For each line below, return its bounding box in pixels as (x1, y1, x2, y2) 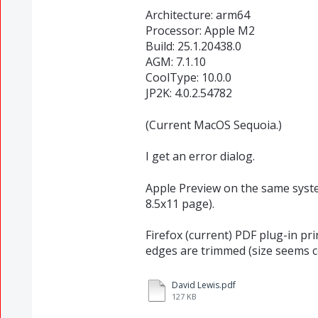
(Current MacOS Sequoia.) (145, 116, 282, 133)
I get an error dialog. (145, 148, 255, 165)
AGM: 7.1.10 (145, 54, 206, 70)
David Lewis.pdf (171, 278, 236, 291)
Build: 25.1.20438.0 (145, 38, 241, 55)
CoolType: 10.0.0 (145, 70, 231, 86)
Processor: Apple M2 (145, 23, 255, 39)
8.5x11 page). (145, 195, 214, 212)
